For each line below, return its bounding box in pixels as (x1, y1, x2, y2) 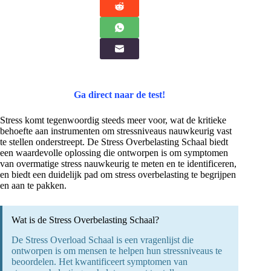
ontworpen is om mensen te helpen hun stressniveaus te (11, 246, 222, 256)
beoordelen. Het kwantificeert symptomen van (11, 256, 188, 267)
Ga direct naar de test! (73, 90, 165, 100)
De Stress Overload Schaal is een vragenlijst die (11, 235, 194, 246)
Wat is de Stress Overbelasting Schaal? (11, 215, 159, 226)
